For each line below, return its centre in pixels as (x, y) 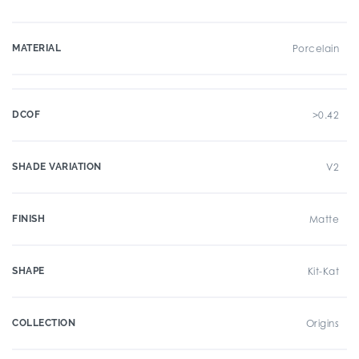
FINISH (28, 219)
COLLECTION (44, 323)
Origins (322, 323)
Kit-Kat (323, 271)
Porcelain (315, 48)
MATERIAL (36, 48)
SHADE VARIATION (57, 167)
